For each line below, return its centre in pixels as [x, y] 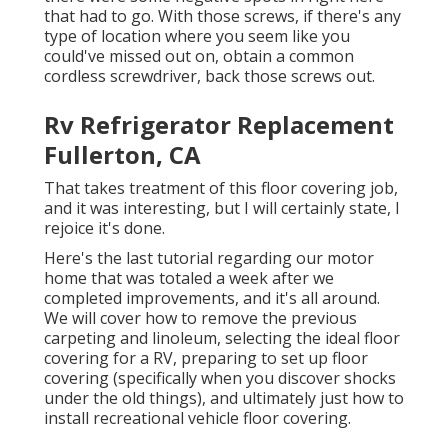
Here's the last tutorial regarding [170, 258]
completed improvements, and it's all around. [212, 298]
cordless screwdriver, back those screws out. [209, 76]
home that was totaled [128, 278]
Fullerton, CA [122, 155]
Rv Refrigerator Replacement [219, 125]
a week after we [273, 278]
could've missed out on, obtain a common [199, 56]
